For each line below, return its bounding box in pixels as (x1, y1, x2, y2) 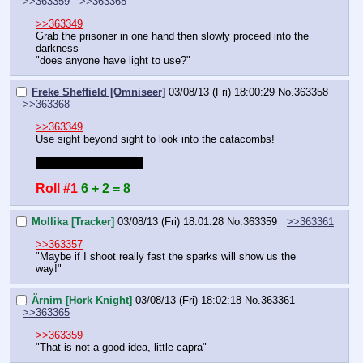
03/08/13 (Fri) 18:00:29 (169, 85, 275, 98)
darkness (36, 42, 79, 55)
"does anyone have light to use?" (36, 54, 190, 67)
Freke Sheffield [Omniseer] (32, 85, 165, 98)
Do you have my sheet (36, 157, 143, 170)
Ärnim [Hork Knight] (32, 293, 132, 306)
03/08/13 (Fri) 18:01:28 (117, 215, 224, 228)
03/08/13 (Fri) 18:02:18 (135, 293, 241, 306)
